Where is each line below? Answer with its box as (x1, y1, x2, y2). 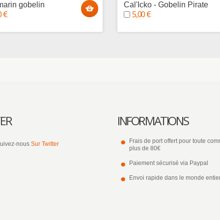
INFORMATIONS (117, 112, 189, 129)
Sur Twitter (31, 140, 59, 147)
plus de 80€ (129, 145, 161, 152)
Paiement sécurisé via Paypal (129, 160, 208, 166)
